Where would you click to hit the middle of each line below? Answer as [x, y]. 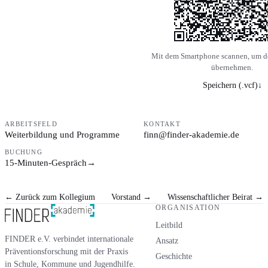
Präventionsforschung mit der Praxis [66, 251]
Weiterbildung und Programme [62, 134]
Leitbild [169, 225]
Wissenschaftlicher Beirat [211, 197]
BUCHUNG [24, 152]
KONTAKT [162, 124]
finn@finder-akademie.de [191, 134]
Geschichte [174, 256]
